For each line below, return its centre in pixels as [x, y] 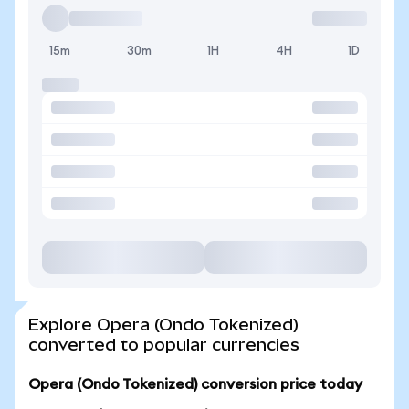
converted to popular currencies [164, 345]
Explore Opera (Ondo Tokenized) [163, 325]
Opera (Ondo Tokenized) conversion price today [195, 384]
